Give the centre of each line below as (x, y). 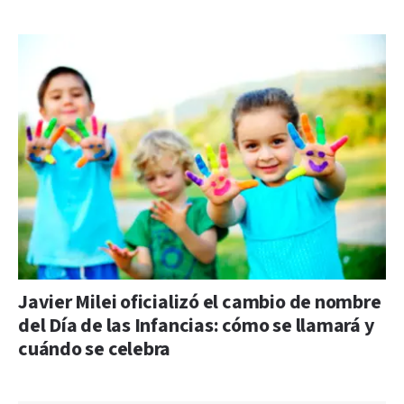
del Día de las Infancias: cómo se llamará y (196, 326)
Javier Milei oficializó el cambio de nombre (200, 302)
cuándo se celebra (95, 349)
